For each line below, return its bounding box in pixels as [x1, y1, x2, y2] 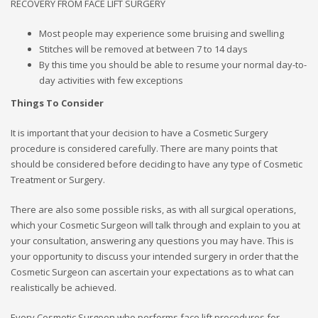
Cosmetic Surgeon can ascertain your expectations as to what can [11, 265, 294, 278]
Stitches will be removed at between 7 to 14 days [39, 42, 248, 55]
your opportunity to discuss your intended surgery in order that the [11, 249, 299, 263]
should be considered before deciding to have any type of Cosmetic [11, 157, 302, 170]
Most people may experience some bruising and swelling [39, 26, 284, 40]
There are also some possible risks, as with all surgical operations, [11, 202, 296, 216]
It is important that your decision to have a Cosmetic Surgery [11, 126, 268, 139]
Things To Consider [11, 96, 104, 109]
